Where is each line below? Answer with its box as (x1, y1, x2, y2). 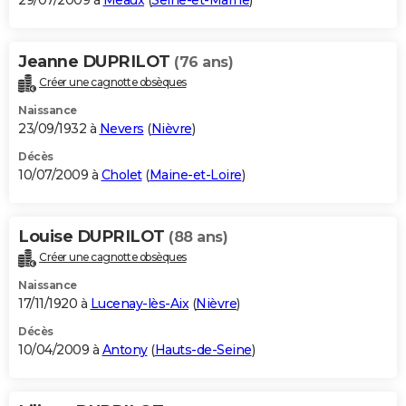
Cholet (101, 167, 142, 184)
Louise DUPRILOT (18, 227, 169, 247)
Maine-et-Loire (149, 167, 242, 184)
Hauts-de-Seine (154, 341, 252, 358)
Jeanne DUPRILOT (18, 52, 174, 72)
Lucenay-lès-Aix (90, 295, 188, 312)
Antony (101, 341, 148, 358)
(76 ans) (174, 53, 233, 72)
